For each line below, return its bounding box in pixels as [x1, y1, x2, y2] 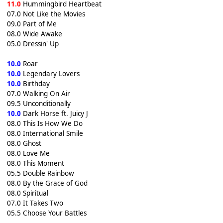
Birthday [20, 79, 50, 88]
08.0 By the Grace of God [6, 178, 88, 188]
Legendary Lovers [20, 69, 80, 78]
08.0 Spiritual [6, 188, 48, 198]
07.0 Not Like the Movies [6, 9, 85, 18]
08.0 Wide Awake [6, 29, 62, 38]
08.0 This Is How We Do [6, 118, 83, 128]
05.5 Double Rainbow [6, 168, 74, 178]
